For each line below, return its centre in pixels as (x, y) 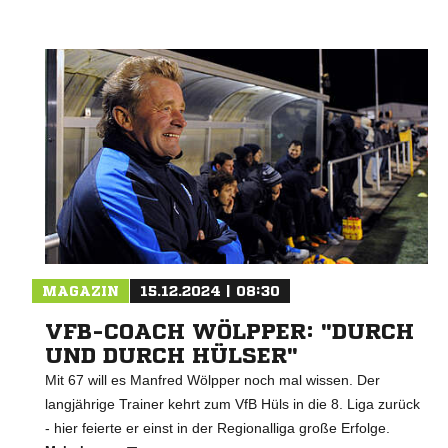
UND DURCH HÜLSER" (171, 356)
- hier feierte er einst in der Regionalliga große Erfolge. (217, 428)
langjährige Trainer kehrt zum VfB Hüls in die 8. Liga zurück (232, 404)
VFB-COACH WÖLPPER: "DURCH (229, 332)
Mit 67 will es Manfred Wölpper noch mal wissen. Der (212, 380)
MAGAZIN (80, 291)
